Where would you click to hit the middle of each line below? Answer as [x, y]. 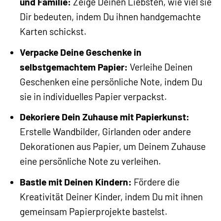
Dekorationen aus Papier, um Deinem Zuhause [112, 147]
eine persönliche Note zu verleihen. [90, 161]
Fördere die [155, 182]
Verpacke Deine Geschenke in [80, 52]
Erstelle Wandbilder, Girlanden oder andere [105, 132]
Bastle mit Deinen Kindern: [75, 182]
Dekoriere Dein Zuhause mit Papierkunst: [104, 117]
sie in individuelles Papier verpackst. [93, 96]
